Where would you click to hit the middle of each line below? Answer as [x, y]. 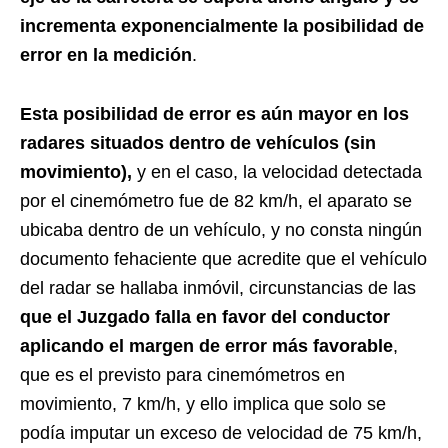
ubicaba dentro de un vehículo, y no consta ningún [221, 230]
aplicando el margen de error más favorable [206, 346]
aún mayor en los [332, 114]
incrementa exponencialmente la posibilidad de [222, 26]
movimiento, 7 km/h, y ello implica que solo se [203, 404]
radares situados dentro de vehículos [182, 143]
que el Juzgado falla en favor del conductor [205, 317]
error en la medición [106, 55]
